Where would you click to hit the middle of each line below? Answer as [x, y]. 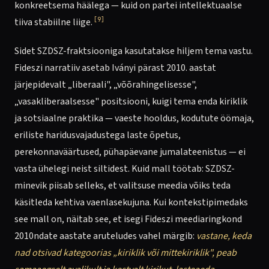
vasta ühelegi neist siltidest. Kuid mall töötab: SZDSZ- [125, 169]
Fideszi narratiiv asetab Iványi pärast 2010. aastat [115, 68]
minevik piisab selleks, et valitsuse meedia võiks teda [122, 186]
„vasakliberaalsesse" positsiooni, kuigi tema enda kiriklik [131, 101]
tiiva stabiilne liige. [53, 22]
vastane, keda [224, 236]
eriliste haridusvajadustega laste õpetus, [98, 135]
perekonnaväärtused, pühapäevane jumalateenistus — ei [130, 152]
